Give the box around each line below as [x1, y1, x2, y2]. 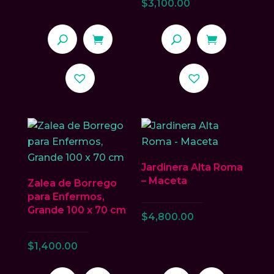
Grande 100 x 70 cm [27, 204, 126, 217]
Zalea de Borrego [27, 177, 117, 190]
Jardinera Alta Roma [141, 161, 243, 174]
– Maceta [141, 175, 188, 187]
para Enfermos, [27, 191, 105, 203]
